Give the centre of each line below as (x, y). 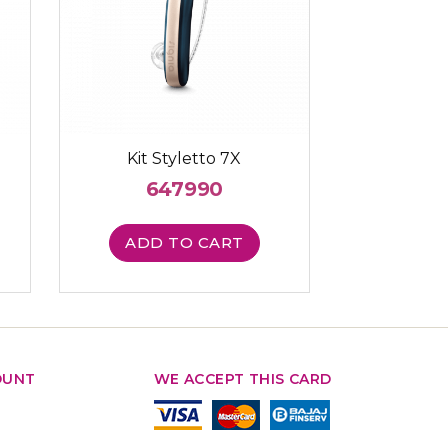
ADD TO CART (184, 243)
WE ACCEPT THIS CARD (242, 378)
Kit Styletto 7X (184, 159)
